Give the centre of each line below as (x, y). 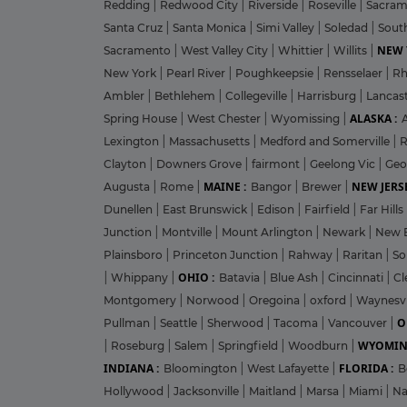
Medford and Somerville (326, 141)
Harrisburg (328, 95)
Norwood (214, 300)
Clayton (126, 164)
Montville (188, 232)
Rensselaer (354, 73)
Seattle (180, 323)
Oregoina (276, 300)
